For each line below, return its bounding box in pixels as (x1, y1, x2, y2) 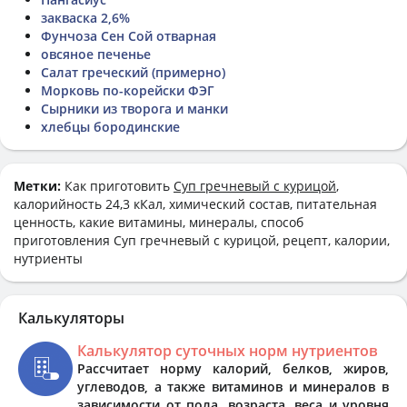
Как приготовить (65, 176, 174, 194)
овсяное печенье (41, 45, 151, 63)
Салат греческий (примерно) (41, 63, 225, 81)
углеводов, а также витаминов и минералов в (77, 377, 389, 395)
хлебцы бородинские (41, 117, 180, 135)
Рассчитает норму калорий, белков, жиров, (77, 359, 389, 377)
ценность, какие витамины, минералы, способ (14, 213, 303, 231)
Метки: (14, 176, 65, 194)
